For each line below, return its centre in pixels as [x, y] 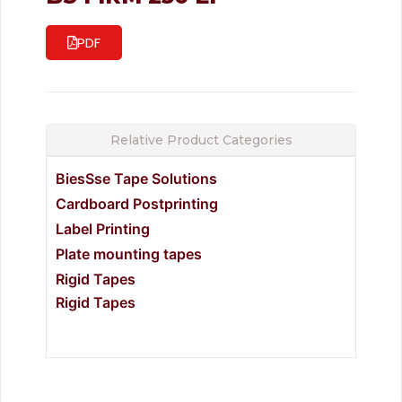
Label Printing [103, 229]
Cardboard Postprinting [137, 204]
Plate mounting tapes [129, 254]
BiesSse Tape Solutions [136, 179]
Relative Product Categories [201, 140]
